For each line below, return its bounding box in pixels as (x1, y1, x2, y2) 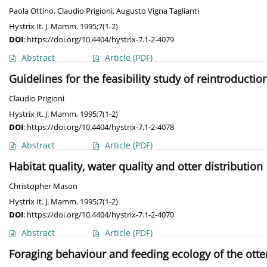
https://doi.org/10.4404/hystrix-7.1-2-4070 (27, 209, 174, 221)
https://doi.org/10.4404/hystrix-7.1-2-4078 (27, 122, 174, 133)
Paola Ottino (9, 6, 54, 17)
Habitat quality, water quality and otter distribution (9, 159, 263, 174)
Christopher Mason (9, 181, 77, 192)
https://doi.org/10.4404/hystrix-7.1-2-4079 (27, 34, 174, 45)
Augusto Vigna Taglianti (116, 6, 199, 17)
